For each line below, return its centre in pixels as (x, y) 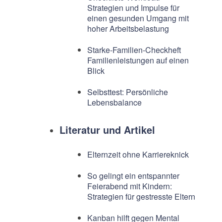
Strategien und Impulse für (133, 8)
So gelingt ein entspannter (133, 176)
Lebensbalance (114, 102)
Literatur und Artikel (107, 130)
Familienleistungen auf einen (138, 60)
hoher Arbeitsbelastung (128, 28)
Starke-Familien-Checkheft (134, 50)
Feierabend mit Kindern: (129, 186)
